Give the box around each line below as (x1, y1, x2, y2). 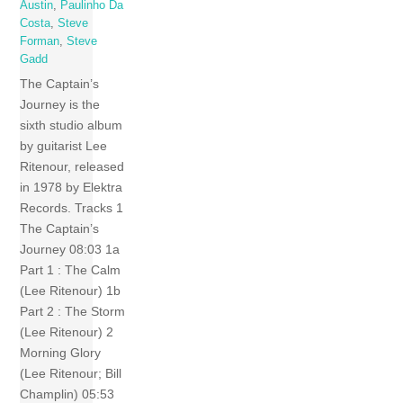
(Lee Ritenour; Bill (20, 366, 122, 381)
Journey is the (20, 97, 101, 112)
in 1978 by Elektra (20, 180, 123, 195)
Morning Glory (20, 345, 102, 361)
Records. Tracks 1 (20, 201, 128, 216)
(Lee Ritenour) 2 (20, 325, 118, 340)
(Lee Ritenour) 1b (20, 283, 125, 299)
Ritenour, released (20, 159, 125, 175)
